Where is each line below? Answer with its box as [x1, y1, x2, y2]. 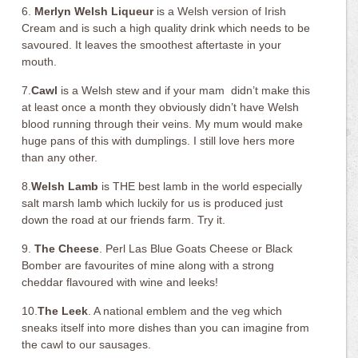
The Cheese [34, 241, 100, 255]
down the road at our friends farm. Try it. [22, 213, 226, 226]
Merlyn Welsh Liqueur [31, 4, 154, 18]
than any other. [22, 150, 98, 164]
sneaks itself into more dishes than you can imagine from [22, 320, 310, 334]
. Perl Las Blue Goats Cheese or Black [99, 241, 293, 255]
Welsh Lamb [31, 179, 99, 193]
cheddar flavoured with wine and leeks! [22, 275, 219, 288]
